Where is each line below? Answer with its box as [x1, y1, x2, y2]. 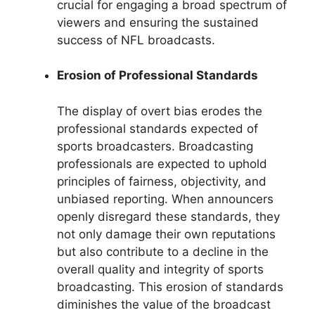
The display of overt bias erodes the [57, 103, 262, 118]
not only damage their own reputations [57, 226, 276, 241]
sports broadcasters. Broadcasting [57, 139, 253, 153]
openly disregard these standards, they [57, 209, 280, 224]
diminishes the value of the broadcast [57, 297, 271, 311]
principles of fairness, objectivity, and [57, 174, 266, 188]
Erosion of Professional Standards [57, 68, 258, 83]
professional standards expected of [57, 121, 258, 136]
